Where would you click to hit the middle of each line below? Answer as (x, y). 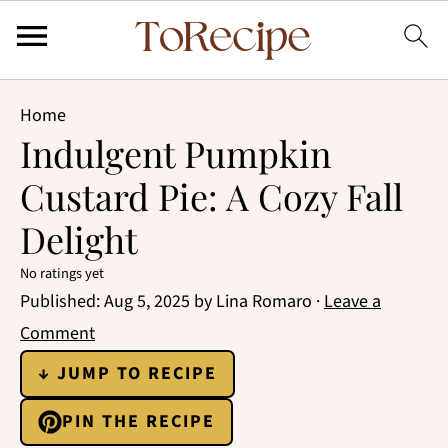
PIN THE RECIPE (138, 421)
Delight (79, 239)
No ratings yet (62, 273)
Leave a (352, 301)
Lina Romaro (264, 301)
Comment (57, 333)
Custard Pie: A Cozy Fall (211, 196)
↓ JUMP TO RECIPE (127, 373)
